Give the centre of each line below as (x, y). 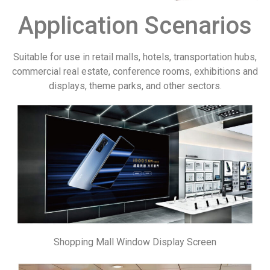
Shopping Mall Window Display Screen (135, 242)
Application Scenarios (135, 26)
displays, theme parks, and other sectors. (135, 86)
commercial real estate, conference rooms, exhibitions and (135, 72)
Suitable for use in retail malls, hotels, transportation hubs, (135, 57)
